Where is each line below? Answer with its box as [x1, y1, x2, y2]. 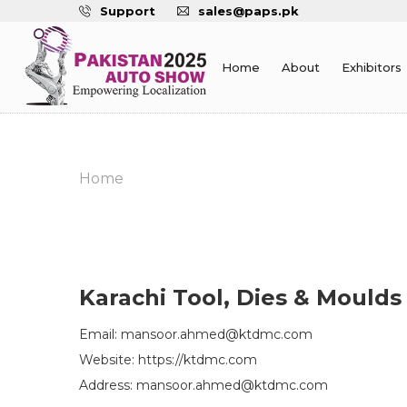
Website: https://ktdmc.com [79, 352, 257, 368]
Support [100, 4, 155, 18]
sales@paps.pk [198, 4, 299, 18]
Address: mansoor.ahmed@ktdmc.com [79, 377, 328, 393]
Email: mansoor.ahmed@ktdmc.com [79, 326, 313, 342]
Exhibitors [342, 60, 402, 74]
